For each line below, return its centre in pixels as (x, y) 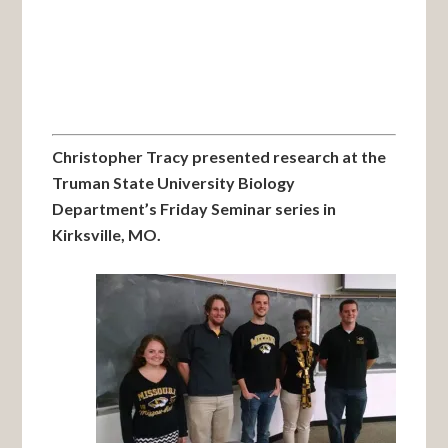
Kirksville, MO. (107, 234)
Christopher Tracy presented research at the (219, 156)
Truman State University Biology (174, 182)
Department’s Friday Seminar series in (194, 208)
